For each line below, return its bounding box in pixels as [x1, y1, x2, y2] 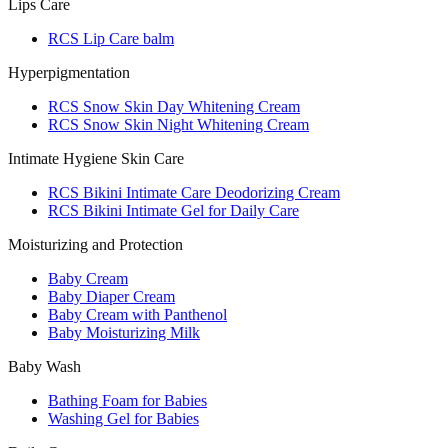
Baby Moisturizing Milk [48, 324, 200, 341]
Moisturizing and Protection [8, 236, 183, 253]
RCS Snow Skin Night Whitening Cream [48, 116, 309, 133]
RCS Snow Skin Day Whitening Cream [48, 98, 300, 115]
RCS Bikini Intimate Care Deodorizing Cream [48, 184, 340, 201]
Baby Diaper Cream [48, 288, 175, 305]
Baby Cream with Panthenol [48, 306, 227, 323]
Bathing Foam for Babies [48, 392, 207, 409]
